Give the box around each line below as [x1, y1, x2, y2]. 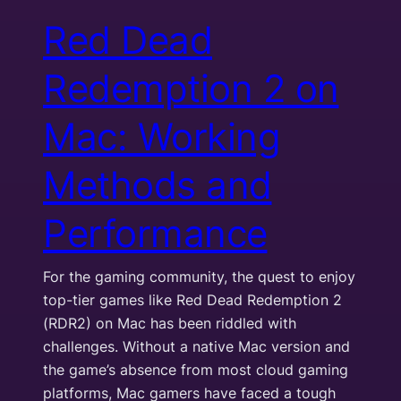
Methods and [43, 161, 272, 208]
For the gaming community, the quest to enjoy [43, 267, 355, 286]
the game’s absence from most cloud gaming [43, 360, 348, 379]
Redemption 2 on [43, 64, 339, 111]
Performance [43, 209, 268, 256]
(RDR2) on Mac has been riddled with [43, 313, 296, 332]
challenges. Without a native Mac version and [43, 337, 350, 355]
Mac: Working [43, 113, 280, 159]
